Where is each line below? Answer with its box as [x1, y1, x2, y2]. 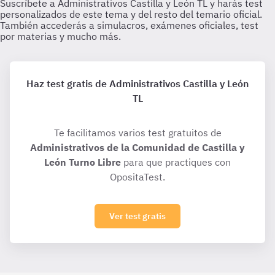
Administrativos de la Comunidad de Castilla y [30, 141, 245, 153]
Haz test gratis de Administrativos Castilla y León [26, 77, 249, 90]
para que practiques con [121, 156, 231, 168]
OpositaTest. [110, 171, 165, 183]
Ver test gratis [109, 211, 166, 222]
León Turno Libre [44, 156, 121, 168]
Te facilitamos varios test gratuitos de [53, 126, 222, 139]
